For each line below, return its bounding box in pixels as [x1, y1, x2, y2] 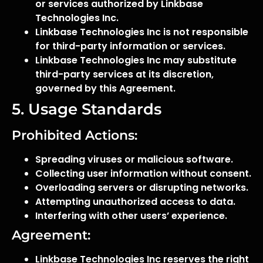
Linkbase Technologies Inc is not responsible [35, 25, 248, 39]
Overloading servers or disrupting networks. [35, 181, 248, 194]
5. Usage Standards [12, 100, 161, 119]
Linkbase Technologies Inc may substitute [35, 53, 237, 67]
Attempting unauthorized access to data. [35, 195, 235, 208]
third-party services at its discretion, [35, 68, 214, 81]
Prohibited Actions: [12, 127, 137, 143]
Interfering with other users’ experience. [35, 209, 227, 222]
